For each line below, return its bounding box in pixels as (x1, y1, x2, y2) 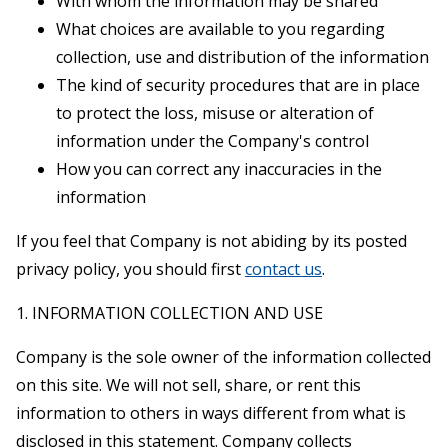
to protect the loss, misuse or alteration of (56, 101, 374, 124)
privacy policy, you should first (16, 257, 245, 280)
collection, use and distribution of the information (56, 45, 429, 68)
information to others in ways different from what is (16, 401, 406, 424)
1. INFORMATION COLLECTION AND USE (16, 301, 323, 324)
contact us (245, 257, 322, 280)
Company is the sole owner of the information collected (16, 345, 431, 368)
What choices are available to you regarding (56, 17, 385, 40)
